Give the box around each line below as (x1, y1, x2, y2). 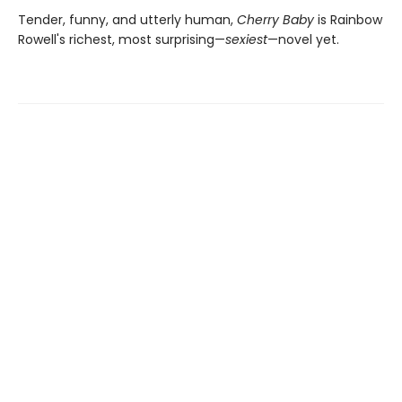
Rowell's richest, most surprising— (18, 30, 225, 48)
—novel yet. (267, 30, 339, 48)
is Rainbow (318, 10, 382, 29)
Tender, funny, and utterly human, (18, 10, 237, 29)
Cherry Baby (237, 10, 318, 29)
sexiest (225, 30, 267, 48)
